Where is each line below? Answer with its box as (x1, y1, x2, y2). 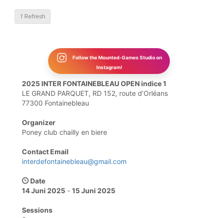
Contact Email (22, 147, 69, 156)
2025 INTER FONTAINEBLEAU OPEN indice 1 (22, 79, 166, 88)
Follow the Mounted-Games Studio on (72, 54, 162, 60)
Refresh (23, 13, 45, 20)
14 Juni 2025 (22, 186, 65, 195)
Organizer (22, 118, 55, 127)
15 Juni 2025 (72, 186, 115, 195)
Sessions (22, 206, 53, 214)
